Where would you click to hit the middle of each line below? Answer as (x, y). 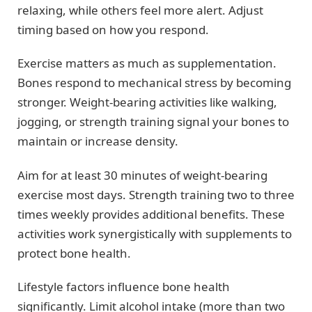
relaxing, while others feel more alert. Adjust (140, 10)
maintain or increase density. (98, 141)
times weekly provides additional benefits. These (151, 214)
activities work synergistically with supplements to (155, 233)
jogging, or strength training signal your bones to (153, 122)
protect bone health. (74, 253)
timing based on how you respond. (113, 29)
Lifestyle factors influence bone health (124, 287)
